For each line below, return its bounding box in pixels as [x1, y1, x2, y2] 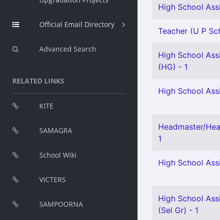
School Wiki [39, 150, 77, 160]
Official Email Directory [39, 20, 114, 29]
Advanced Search [39, 44, 96, 54]
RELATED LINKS [12, 76, 64, 85]
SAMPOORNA [39, 199, 83, 209]
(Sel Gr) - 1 [158, 205, 198, 215]
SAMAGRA [39, 126, 72, 135]
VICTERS [39, 175, 66, 184]
